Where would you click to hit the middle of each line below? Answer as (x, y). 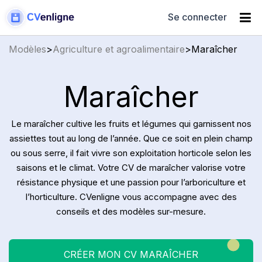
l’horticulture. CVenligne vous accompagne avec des (131, 196)
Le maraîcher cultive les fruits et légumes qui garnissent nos (131, 123)
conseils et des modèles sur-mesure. (131, 211)
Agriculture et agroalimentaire (119, 49)
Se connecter (197, 17)
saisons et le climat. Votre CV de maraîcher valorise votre (131, 167)
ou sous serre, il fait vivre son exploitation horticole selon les (131, 153)
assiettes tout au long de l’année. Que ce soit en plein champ (131, 138)
